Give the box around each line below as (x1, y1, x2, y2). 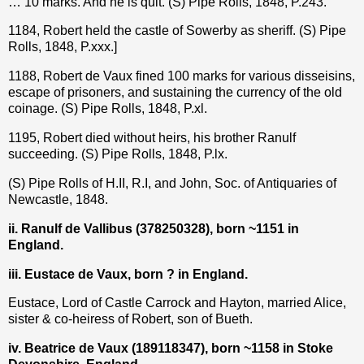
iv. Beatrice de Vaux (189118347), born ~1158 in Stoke (8, 341, 333, 356)
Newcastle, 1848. (8, 192, 108, 206)
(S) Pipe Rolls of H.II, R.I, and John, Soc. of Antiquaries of (8, 175, 336, 190)
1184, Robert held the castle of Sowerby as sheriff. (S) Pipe (8, 24, 346, 38)
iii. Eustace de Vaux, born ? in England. (8, 266, 248, 281)
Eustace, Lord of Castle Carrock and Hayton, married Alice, (8, 296, 346, 310)
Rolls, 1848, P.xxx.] (8, 40, 117, 54)
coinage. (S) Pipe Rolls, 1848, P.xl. (8, 102, 207, 116)
